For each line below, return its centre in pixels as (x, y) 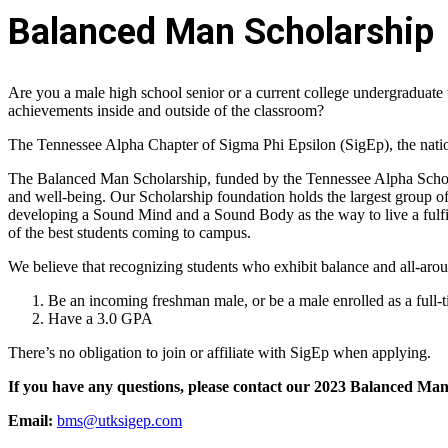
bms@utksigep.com (119, 421)
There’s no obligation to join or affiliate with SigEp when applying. (219, 353)
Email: (30, 421)
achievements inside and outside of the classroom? (166, 111)
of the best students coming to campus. (131, 233)
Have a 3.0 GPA (100, 319)
